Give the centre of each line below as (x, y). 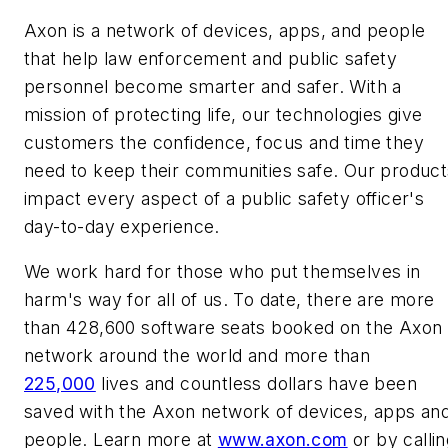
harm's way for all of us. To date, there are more (229, 300)
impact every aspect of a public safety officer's (224, 198)
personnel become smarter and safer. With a (213, 86)
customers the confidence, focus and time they (224, 142)
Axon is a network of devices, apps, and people (225, 30)
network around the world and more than (197, 356)
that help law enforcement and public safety (211, 58)
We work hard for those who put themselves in (222, 272)
